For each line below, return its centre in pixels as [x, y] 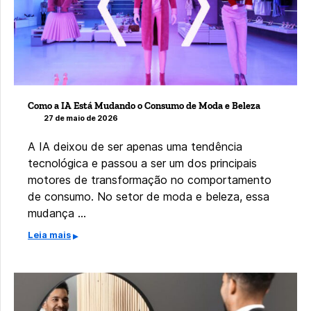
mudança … [57, 213]
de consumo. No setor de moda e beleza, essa [149, 197]
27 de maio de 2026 [81, 119]
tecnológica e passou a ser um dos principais [142, 163]
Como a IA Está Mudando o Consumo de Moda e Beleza [144, 106]
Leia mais [49, 235]
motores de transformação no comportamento [150, 180]
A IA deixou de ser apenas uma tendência [135, 147]
